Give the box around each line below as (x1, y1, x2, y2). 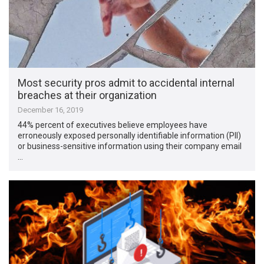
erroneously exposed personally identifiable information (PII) (18, 131, 242, 141)
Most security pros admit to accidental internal (18, 77, 235, 90)
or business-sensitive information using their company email (18, 141, 242, 151)
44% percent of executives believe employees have (18, 120, 208, 130)
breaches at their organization (18, 89, 157, 102)
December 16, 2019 (18, 105, 84, 115)
